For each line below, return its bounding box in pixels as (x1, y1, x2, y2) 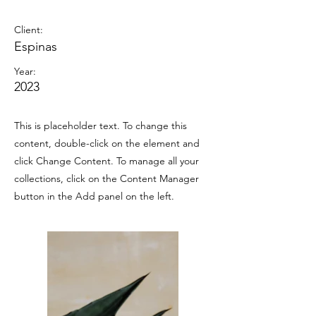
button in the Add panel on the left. (14, 190, 174, 203)
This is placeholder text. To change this (14, 119, 187, 133)
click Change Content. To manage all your (14, 154, 199, 168)
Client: (14, 23, 43, 37)
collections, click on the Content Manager (14, 172, 199, 186)
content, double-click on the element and (14, 137, 200, 150)
